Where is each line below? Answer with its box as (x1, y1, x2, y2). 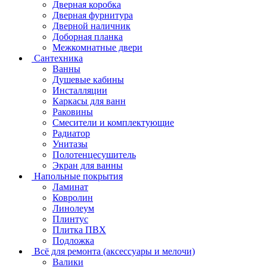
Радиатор (52, 128, 90, 138)
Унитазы (52, 138, 88, 149)
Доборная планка (52, 31, 123, 42)
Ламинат (52, 181, 88, 192)
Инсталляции (52, 85, 107, 95)
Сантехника (34, 52, 83, 63)
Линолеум (52, 203, 94, 213)
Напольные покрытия (34, 170, 123, 181)
